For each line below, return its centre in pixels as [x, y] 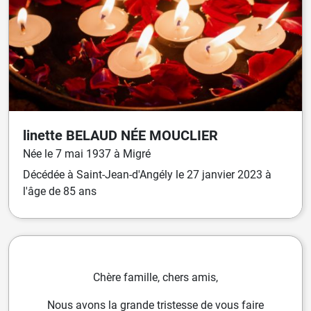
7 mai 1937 [85, 154]
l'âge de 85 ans [60, 192]
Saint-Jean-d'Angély [125, 175]
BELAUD [93, 136]
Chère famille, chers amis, [155, 278]
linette [44, 136]
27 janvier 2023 [225, 175]
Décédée [45, 175]
